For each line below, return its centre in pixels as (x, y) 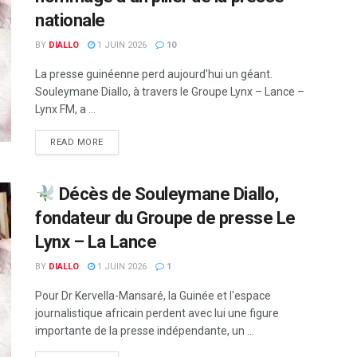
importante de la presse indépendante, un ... (145, 331)
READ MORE (77, 142)
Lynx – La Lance (96, 242)
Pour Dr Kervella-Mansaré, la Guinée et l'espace (153, 296)
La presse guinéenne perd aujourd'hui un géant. (154, 74)
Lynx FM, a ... (65, 109)
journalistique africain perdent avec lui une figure (157, 313)
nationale (71, 20)
